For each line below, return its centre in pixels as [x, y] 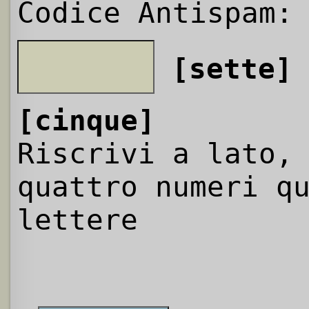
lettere [78, 220]
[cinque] [86, 120]
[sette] [232, 69]
